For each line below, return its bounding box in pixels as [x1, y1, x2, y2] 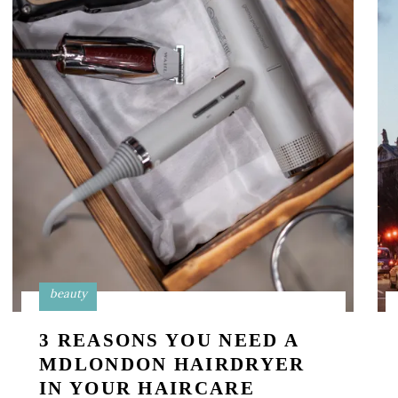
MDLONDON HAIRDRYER [39, 354, 306, 375]
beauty [49, 286, 87, 301]
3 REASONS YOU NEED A [39, 330, 299, 351]
